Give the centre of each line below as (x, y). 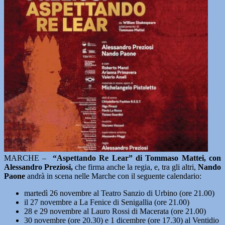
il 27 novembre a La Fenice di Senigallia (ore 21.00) (107, 202)
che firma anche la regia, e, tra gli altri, (135, 167)
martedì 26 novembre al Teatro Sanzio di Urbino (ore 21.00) (119, 193)
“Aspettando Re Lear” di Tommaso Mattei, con (137, 158)
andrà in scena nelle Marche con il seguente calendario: (113, 176)
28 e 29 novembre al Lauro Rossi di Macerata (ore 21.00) (115, 211)
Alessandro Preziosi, (38, 167)
